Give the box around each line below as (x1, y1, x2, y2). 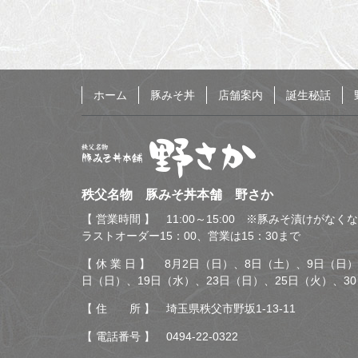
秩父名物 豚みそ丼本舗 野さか (82, 187, 273, 201)
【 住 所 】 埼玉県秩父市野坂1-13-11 (82, 301, 296, 315)
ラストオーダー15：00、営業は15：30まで (82, 229, 300, 242)
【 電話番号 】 (82, 329, 166, 343)
